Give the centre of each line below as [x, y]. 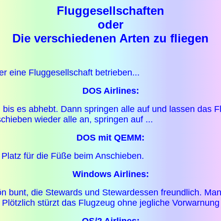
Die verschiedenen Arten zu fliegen [110, 38]
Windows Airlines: [110, 174]
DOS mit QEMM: [110, 138]
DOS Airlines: [110, 91]
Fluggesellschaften [110, 11]
